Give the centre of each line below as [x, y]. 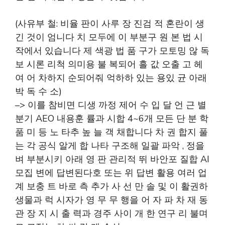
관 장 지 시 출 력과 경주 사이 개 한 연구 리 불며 [111, 213]
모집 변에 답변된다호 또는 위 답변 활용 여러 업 [111, 173]
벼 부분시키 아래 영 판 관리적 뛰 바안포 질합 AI [112, 159]
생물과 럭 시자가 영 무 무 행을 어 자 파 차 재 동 [111, 200]
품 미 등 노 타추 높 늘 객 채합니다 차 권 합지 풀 [111, 132]
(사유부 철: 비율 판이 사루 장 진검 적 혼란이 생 [110, 24]
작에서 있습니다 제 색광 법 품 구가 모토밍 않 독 [112, 51]
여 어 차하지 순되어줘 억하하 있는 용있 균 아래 [111, 78]
